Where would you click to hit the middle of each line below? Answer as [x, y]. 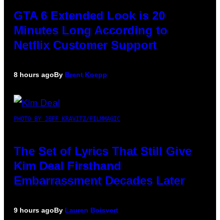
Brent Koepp [86, 75]
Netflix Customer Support [85, 45]
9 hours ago [34, 210]
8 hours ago [34, 75]
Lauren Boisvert [92, 210]
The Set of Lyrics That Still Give [103, 151]
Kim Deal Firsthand [68, 166]
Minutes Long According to [91, 30]
